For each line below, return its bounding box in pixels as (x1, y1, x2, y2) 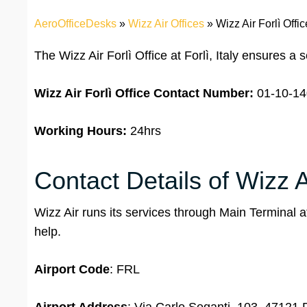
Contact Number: (153, 86, 254, 101)
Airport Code (34, 262, 110, 277)
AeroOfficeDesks (34, 18, 116, 30)
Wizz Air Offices (128, 18, 204, 30)
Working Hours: (34, 124, 127, 138)
